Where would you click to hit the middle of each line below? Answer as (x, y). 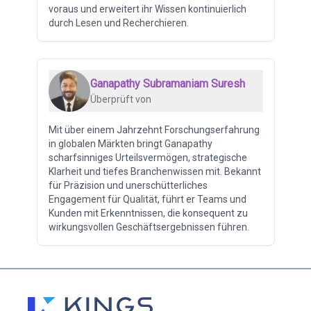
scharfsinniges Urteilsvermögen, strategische (148, 157)
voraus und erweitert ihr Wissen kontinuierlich (147, 9)
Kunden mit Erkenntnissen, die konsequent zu (148, 213)
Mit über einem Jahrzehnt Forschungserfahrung (154, 129)
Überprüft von (120, 99)
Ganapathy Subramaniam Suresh (167, 83)
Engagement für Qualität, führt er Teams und (147, 199)
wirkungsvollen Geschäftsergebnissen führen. (149, 227)
